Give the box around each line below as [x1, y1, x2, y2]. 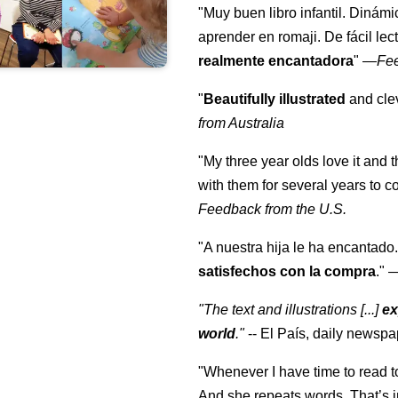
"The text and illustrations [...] [198, 302, 383, 318]
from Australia [198, 115, 285, 131]
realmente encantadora [198, 53, 354, 69]
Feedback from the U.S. [198, 202, 347, 218]
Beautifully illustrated [203, 92, 346, 107]
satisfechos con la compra [198, 264, 377, 280]
